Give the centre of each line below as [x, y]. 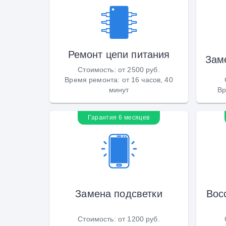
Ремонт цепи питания [119, 54]
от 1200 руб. [139, 219]
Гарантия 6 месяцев [119, 117]
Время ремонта [91, 79]
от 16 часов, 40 [147, 79]
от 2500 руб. [139, 69]
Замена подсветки [119, 193]
